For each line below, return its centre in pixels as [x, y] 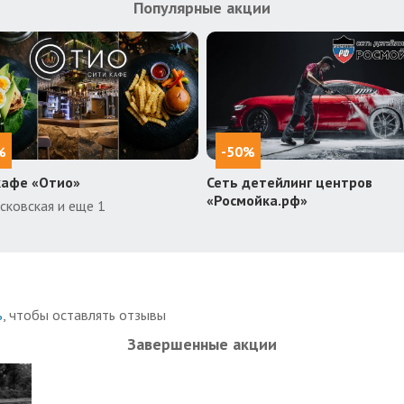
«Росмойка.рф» [257, 200]
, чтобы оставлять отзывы [84, 314]
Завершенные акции [202, 344]
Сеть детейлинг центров [289, 182]
